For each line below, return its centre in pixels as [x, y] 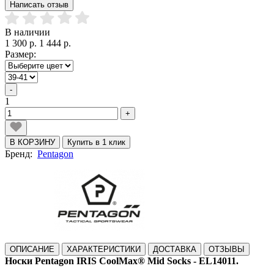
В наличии [28, 32]
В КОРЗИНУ [32, 142]
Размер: [20, 54]
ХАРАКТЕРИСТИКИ [104, 249]
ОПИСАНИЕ [32, 249]
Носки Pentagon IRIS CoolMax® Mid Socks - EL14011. [122, 261]
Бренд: [21, 154]
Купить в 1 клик [96, 142]
